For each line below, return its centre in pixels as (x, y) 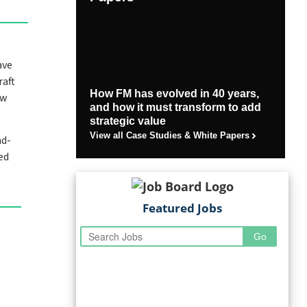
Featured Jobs (182, 208)
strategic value (128, 121)
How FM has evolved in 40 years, (174, 93)
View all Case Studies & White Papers (170, 136)
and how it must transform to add (175, 107)
